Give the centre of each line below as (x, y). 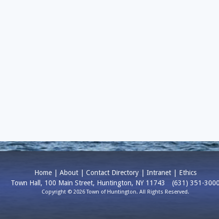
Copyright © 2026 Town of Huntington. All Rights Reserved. (115, 192)
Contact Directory (112, 173)
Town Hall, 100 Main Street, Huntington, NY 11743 (89, 183)
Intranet (159, 173)
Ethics (188, 173)
